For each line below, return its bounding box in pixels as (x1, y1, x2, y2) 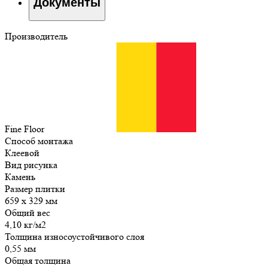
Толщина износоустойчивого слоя (5, 231, 144, 243)
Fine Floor (5, 123, 47, 135)
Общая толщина (5, 255, 71, 267)
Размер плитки (5, 183, 65, 195)
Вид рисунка (5, 159, 57, 171)
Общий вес (5, 207, 50, 219)
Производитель (5, 31, 68, 42)
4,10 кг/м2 (5, 219, 46, 231)
